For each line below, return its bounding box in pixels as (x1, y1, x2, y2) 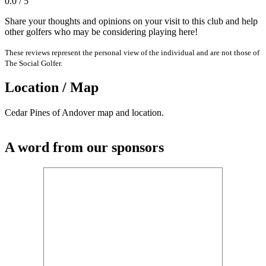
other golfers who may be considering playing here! (5, 26, 198, 37)
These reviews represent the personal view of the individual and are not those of (5, 47, 259, 57)
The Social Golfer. (5, 58, 62, 68)
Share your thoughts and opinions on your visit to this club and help (5, 15, 258, 26)
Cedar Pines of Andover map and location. (5, 107, 164, 118)
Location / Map (5, 80, 99, 96)
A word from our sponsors (5, 140, 164, 156)
